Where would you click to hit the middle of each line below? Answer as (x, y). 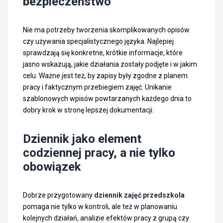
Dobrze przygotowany (58, 195)
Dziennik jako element (82, 139)
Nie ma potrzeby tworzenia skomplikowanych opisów (106, 30)
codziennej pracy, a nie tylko (99, 153)
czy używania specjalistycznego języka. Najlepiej (98, 41)
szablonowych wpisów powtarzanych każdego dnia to (107, 98)
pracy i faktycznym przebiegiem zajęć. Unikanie (97, 87)
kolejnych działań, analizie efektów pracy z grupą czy (106, 218)
